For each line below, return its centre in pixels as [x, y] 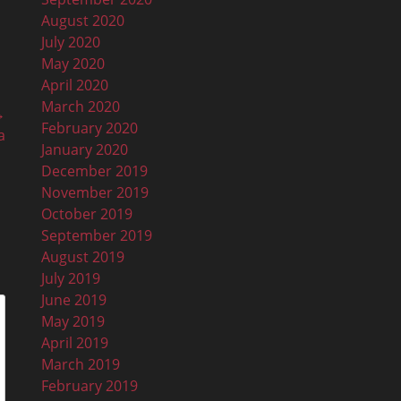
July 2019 [71, 278]
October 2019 [87, 213]
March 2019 [81, 364]
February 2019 [90, 385]
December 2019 [94, 171]
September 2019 [97, 235]
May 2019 [73, 321]
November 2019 [95, 192]
